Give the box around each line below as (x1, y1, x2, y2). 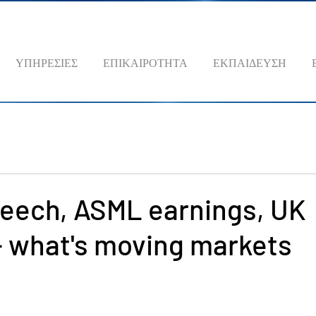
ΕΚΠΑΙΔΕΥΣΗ (213, 55, 286, 70)
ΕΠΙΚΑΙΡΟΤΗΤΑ (103, 55, 188, 70)
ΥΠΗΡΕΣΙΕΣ (16, 55, 78, 70)
